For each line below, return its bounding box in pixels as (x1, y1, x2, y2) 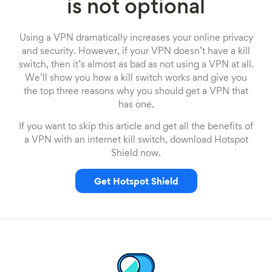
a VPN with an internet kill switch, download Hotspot (24, 136, 248, 144)
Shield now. (111, 149, 161, 158)
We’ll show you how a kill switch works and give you (25, 74, 247, 83)
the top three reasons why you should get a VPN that (24, 87, 248, 96)
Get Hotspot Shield (93, 178, 178, 186)
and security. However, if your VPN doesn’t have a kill (22, 47, 250, 56)
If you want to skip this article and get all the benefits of (19, 123, 253, 131)
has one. (118, 101, 154, 109)
